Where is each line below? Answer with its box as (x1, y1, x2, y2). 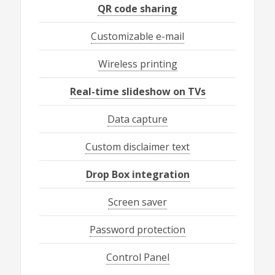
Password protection (90, 222, 185, 236)
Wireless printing (98, 56, 177, 71)
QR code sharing (98, 1, 177, 15)
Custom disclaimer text (85, 139, 190, 153)
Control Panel (106, 250, 169, 264)
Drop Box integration (85, 167, 190, 181)
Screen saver (108, 195, 167, 209)
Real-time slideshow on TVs (69, 84, 206, 98)
